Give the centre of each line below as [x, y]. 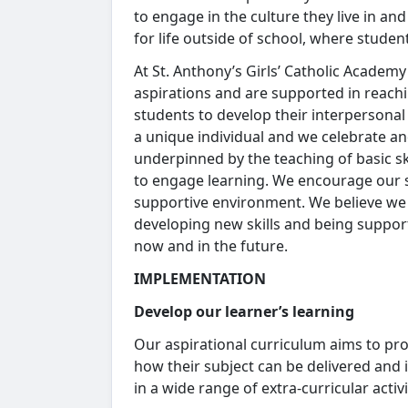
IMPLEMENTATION [200, 279]
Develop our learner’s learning [244, 311]
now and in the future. [211, 246]
